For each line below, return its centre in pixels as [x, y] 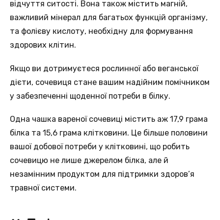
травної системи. [43, 188]
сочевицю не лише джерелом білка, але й [89, 160]
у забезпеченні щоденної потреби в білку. [90, 96]
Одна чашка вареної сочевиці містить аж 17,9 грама [109, 119]
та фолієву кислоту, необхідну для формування [101, 31]
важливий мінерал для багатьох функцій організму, [109, 18]
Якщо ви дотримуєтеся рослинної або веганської [104, 68]
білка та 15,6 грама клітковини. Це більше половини [109, 133]
